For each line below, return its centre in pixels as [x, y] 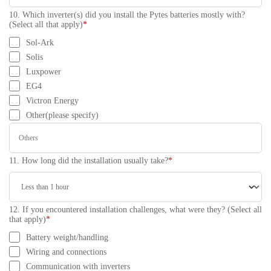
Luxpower [44, 72]
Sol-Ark [40, 43]
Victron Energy [52, 101]
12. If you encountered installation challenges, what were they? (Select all [135, 210]
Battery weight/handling [67, 237]
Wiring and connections [66, 252]
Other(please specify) [62, 115]
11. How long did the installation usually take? [89, 161]
